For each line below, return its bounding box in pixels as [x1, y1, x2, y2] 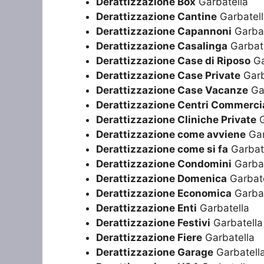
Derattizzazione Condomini [96, 158, 232, 170]
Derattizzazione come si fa [96, 143, 228, 156]
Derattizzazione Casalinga [96, 40, 227, 52]
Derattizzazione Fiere [96, 232, 202, 244]
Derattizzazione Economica [96, 187, 232, 200]
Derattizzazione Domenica [96, 173, 227, 185]
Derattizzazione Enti [96, 202, 197, 214]
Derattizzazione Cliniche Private [96, 114, 256, 126]
